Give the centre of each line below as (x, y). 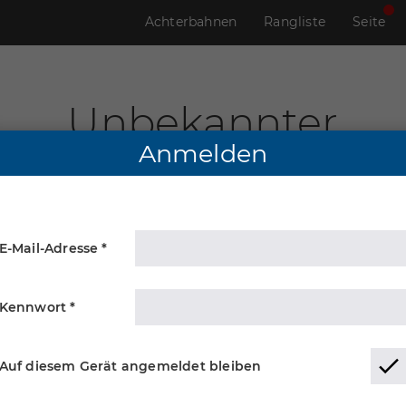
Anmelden (203, 154)
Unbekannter (203, 122)
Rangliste (295, 22)
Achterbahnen (191, 22)
